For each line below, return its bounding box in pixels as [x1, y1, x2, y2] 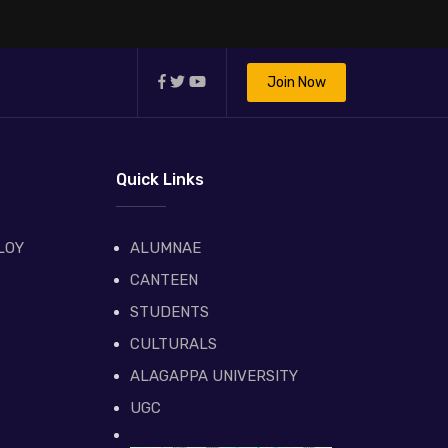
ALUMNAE [129, 239, 201, 258]
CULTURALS [129, 335, 217, 354]
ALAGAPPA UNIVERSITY [129, 367, 298, 386]
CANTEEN [129, 271, 198, 290]
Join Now [267, 74, 326, 92]
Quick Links [115, 170, 204, 190]
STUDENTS [129, 303, 209, 322]
